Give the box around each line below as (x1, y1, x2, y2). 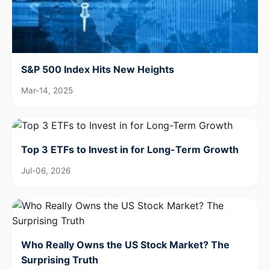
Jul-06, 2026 (21, 165, 71, 175)
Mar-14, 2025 (21, 85, 73, 95)
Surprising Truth (21, 253, 98, 266)
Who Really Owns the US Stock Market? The (21, 238, 230, 251)
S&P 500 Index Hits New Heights (21, 63, 174, 75)
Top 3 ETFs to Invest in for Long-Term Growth (21, 143, 239, 155)
